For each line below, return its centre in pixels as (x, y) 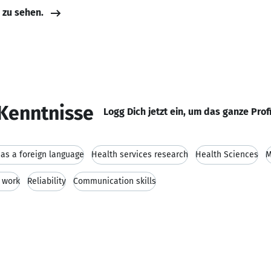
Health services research (140, 155)
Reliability (47, 181)
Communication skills (115, 181)
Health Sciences (227, 155)
